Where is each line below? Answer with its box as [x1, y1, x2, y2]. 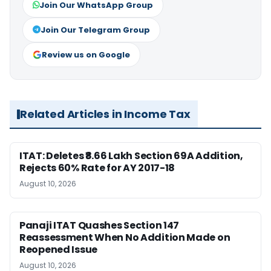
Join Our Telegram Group [41, 24, 150, 36]
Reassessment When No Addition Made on [19, 230, 230, 245]
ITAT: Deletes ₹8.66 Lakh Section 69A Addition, [19, 149, 243, 163]
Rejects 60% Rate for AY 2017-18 [19, 161, 175, 175]
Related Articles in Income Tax [20, 106, 191, 122]
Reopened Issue [19, 243, 97, 257]
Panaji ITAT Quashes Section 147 [19, 218, 180, 233]
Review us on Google [42, 49, 130, 61]
